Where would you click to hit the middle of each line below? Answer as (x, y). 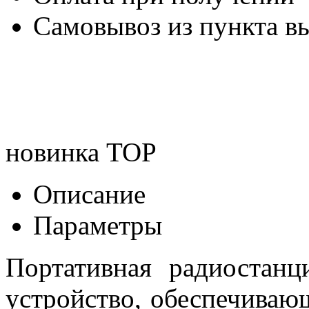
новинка (52, 152)
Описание (89, 194)
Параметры (98, 225)
